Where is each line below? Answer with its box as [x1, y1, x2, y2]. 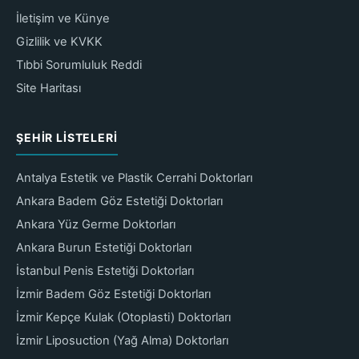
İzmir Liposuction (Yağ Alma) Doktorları [16, 333, 228, 348]
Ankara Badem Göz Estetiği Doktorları [16, 193, 223, 208]
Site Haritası [16, 80, 81, 95]
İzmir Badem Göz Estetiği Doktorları [16, 286, 211, 301]
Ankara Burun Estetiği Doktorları [16, 240, 192, 255]
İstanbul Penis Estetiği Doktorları [16, 263, 194, 278]
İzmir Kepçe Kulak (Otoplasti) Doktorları [16, 309, 231, 325]
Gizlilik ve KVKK [16, 34, 103, 49]
